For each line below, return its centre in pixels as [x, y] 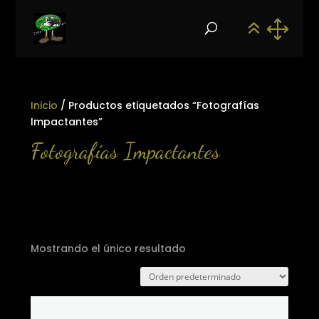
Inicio [44, 105]
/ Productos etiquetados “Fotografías [158, 105]
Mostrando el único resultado [108, 249]
